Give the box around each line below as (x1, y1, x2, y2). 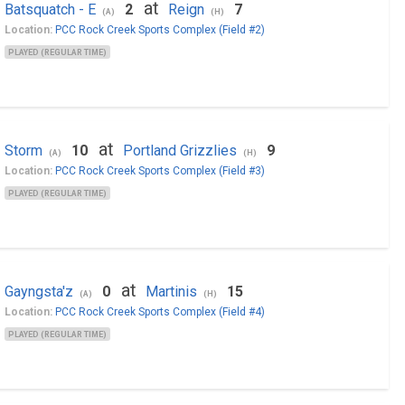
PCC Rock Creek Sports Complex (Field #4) (54, 306, 265, 318)
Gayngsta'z (4, 283, 73, 300)
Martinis (145, 283, 197, 300)
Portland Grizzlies (122, 142, 237, 159)
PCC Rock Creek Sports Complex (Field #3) (54, 165, 265, 177)
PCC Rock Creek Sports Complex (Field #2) (54, 24, 265, 36)
